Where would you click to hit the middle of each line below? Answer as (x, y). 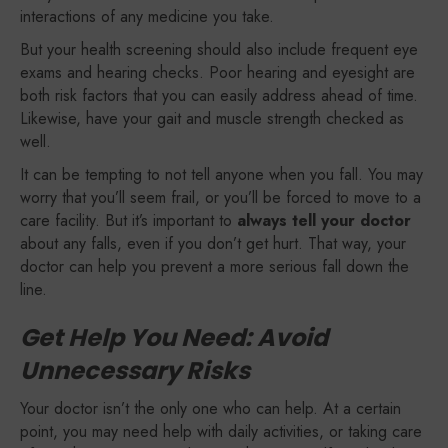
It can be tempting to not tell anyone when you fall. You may (221, 174)
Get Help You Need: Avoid (174, 337)
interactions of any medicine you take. (147, 16)
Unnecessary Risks (135, 370)
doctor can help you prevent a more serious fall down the (214, 266)
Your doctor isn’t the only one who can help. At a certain (210, 408)
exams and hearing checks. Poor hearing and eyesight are (217, 72)
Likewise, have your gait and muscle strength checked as (212, 118)
